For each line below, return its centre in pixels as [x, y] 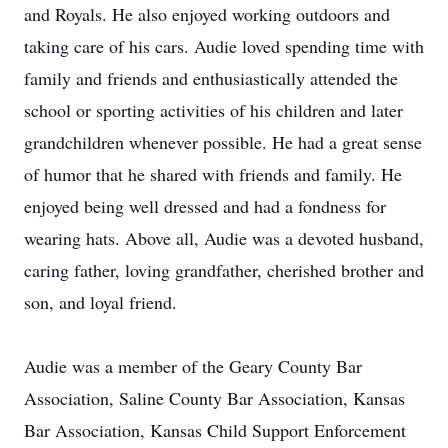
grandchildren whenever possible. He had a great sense [223, 142]
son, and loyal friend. [100, 302]
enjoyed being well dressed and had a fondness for [205, 206]
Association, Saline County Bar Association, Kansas [214, 398]
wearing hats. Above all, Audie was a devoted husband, [224, 238]
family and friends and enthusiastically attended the [211, 78]
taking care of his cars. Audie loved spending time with [224, 46]
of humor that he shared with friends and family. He [213, 174]
